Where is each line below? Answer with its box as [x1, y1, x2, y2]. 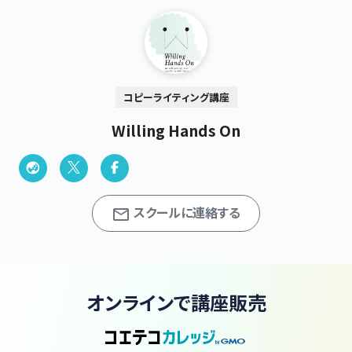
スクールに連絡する [134, 203, 240, 222]
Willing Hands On [112, 119, 240, 141]
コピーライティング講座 [123, 89, 229, 104]
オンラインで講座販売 [86, 288, 266, 317]
